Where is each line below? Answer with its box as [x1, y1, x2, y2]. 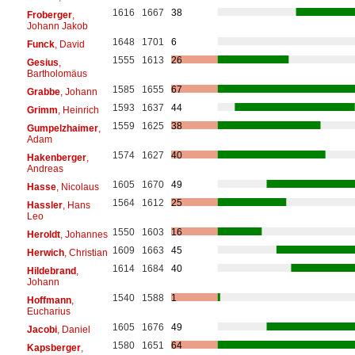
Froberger [26, 9, 72, 21]
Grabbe [26, 86, 60, 97]
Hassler [26, 199, 63, 211]
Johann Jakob [26, 20, 88, 32]
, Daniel [56, 323, 90, 335]
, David [54, 38, 85, 50]
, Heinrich [57, 104, 99, 116]
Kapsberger [26, 342, 81, 353]
